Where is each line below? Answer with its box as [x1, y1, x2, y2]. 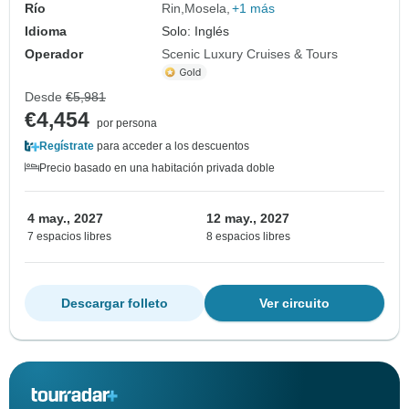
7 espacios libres [27, 230, 111, 244]
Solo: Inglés [162, 24, 230, 39]
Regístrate [39, 140, 94, 153]
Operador [25, 47, 83, 62]
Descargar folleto [61, 296, 168, 311]
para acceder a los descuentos [94, 140, 249, 153]
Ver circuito [259, 296, 330, 311]
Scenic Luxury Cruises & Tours [162, 47, 339, 62]
